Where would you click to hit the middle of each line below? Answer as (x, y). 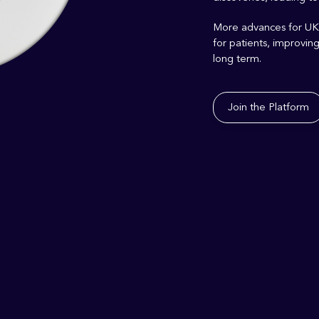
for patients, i (244, 43)
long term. (239, 59)
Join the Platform (268, 107)
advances (263, 27)
